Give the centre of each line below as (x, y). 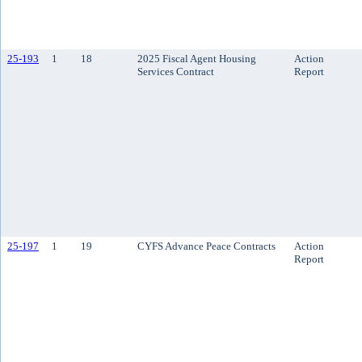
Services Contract (176, 72)
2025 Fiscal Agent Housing (197, 59)
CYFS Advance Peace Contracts (206, 246)
